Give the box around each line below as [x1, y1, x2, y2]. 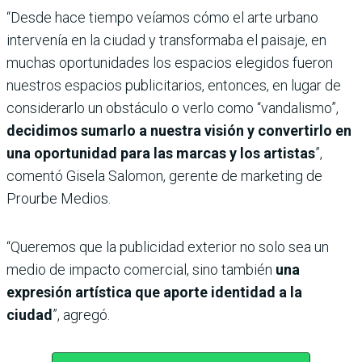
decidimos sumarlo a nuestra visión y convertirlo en [6, 121, 351, 139]
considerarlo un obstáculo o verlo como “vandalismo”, [6, 99, 339, 116]
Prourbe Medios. [6, 189, 111, 207]
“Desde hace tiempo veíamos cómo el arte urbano [6, 8, 318, 26]
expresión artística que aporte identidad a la [6, 283, 302, 301]
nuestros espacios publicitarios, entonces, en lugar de [6, 76, 341, 94]
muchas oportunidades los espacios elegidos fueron [6, 53, 333, 71]
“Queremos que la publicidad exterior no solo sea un [6, 238, 329, 255]
